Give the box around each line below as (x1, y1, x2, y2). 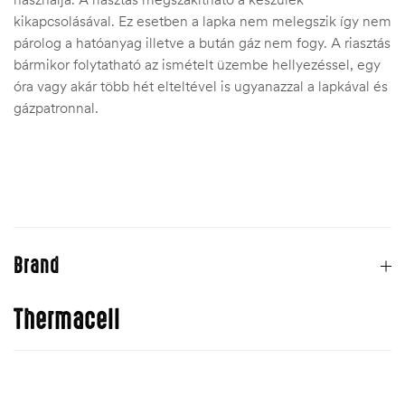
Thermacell (14, 305, 120, 335)
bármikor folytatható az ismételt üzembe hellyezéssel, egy (14, 55, 381, 74)
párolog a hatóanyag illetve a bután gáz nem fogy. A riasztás (14, 33, 391, 52)
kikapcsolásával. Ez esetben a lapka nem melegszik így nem (14, 12, 391, 31)
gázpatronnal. (14, 99, 99, 118)
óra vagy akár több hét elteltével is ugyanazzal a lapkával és (14, 77, 388, 96)
